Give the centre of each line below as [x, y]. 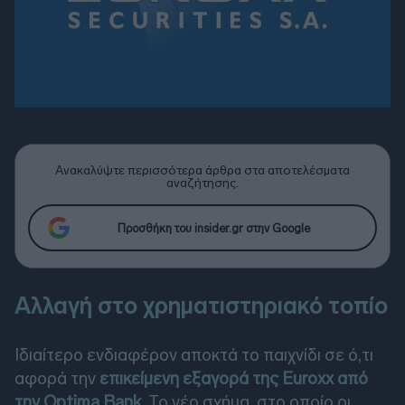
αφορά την [57, 379]
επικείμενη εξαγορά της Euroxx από [234, 379]
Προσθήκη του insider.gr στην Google [213, 228]
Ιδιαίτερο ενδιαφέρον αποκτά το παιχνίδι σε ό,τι [194, 355]
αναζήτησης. [202, 184]
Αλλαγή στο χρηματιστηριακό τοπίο [201, 306]
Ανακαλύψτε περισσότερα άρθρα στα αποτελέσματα [202, 171]
